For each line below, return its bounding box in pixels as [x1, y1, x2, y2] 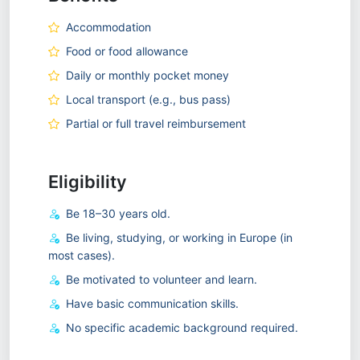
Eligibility [48, 171, 127, 192]
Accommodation [66, 20, 151, 34]
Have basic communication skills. [66, 297, 239, 310]
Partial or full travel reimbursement [66, 117, 246, 130]
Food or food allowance [66, 44, 188, 58]
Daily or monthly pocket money [66, 68, 229, 82]
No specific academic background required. [66, 321, 298, 334]
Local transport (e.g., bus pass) [66, 92, 231, 106]
